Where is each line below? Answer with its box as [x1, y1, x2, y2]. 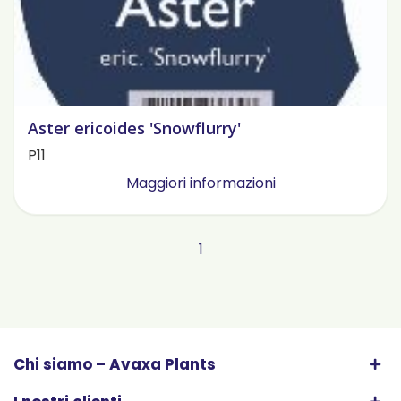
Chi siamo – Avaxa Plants [13, 354, 216, 376]
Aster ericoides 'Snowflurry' [28, 117, 241, 140]
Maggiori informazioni [125, 173, 276, 194]
